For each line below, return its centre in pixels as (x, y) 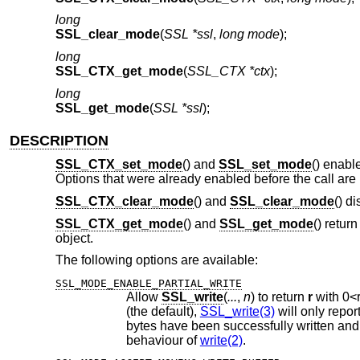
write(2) (221, 340)
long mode (249, 35)
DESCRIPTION (59, 140)
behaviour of (163, 340)
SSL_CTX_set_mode (119, 165)
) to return (279, 297)
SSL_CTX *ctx (228, 72)
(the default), (163, 311)
